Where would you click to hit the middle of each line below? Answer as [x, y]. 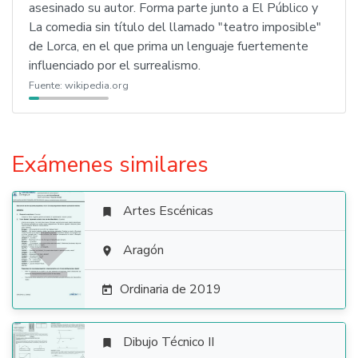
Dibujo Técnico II [169, 342]
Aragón [143, 250]
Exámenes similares [110, 165]
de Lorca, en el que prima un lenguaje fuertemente [169, 46]
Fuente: [47, 86]
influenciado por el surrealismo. [115, 66]
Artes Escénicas [168, 211]
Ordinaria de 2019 [171, 289]
